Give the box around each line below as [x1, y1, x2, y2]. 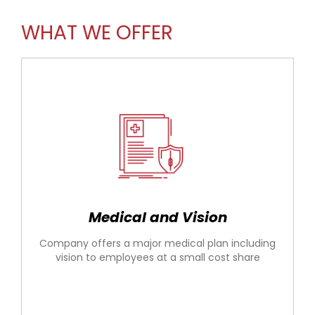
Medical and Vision [88, 207, 227, 228]
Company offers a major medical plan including [39, 236, 276, 251]
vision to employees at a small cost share [55, 250, 260, 265]
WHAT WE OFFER [21, 19, 173, 47]
